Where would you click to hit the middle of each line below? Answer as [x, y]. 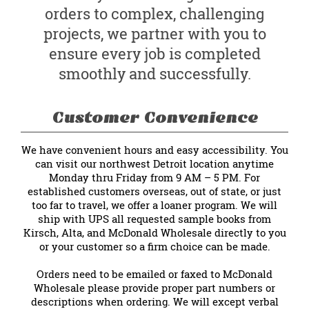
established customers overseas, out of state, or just [154, 191]
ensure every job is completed [154, 53]
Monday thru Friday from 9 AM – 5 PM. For [154, 178]
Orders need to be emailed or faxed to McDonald [154, 274]
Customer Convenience [154, 117]
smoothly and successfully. [154, 73]
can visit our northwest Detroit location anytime [154, 164]
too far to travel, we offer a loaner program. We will [154, 205]
